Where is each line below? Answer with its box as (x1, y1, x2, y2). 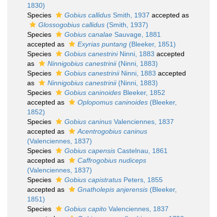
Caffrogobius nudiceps (77, 156, 146, 164)
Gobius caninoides (64, 89, 121, 96)
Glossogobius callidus (38, 21, 105, 29)
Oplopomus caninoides (77, 98, 148, 106)
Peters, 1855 (122, 176, 163, 184)
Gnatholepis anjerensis (77, 186, 148, 193)
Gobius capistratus (64, 176, 122, 184)
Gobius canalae (64, 31, 112, 38)
